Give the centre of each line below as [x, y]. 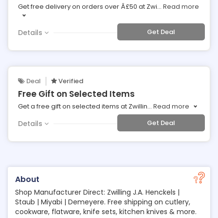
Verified [70, 81]
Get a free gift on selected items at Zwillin [83, 106]
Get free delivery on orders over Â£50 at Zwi [88, 7]
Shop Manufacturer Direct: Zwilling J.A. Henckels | [97, 192]
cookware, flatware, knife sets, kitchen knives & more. [106, 212]
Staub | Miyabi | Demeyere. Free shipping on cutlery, [103, 202]
